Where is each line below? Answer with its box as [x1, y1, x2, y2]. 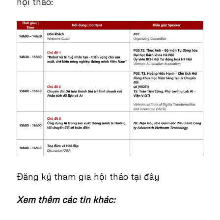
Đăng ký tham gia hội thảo [16, 170, 131, 182]
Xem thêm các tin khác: [16, 193, 115, 205]
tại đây [130, 170, 160, 182]
